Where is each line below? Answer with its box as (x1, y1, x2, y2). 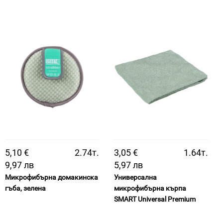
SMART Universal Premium (114, 195, 196, 203)
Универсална (114, 173, 157, 181)
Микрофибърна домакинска (5, 173, 98, 181)
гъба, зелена (5, 184, 46, 192)
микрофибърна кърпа (114, 184, 186, 192)
